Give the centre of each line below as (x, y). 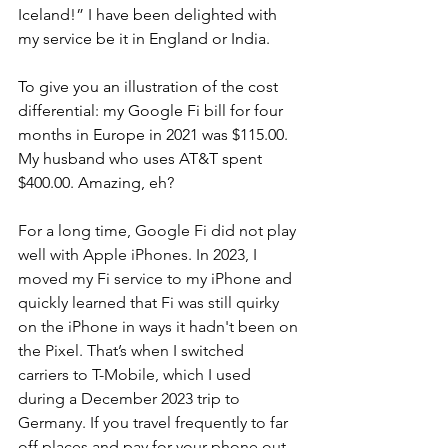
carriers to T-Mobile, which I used (136, 374)
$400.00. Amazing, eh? (96, 182)
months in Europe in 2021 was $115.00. (157, 134)
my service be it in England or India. (146, 38)
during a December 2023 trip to (131, 398)
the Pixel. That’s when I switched (133, 350)
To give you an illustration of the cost (150, 86)
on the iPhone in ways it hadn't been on (160, 326)
